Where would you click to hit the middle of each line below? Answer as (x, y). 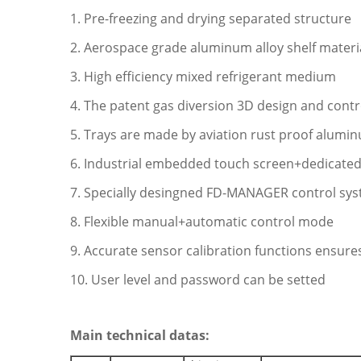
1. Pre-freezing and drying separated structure (211, 19)
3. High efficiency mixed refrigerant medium (203, 77)
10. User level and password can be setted (198, 280)
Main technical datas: (140, 335)
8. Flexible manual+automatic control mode (202, 222)
